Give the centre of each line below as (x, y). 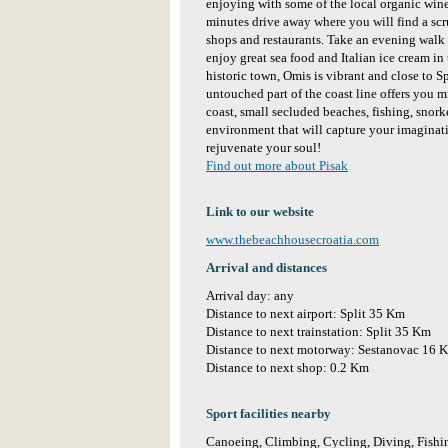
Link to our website (260, 212)
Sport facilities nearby (268, 414)
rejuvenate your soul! (263, 148)
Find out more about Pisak (277, 166)
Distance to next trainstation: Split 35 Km (318, 332)
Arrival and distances (266, 268)
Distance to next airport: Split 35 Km (305, 314)
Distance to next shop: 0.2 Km (287, 368)
